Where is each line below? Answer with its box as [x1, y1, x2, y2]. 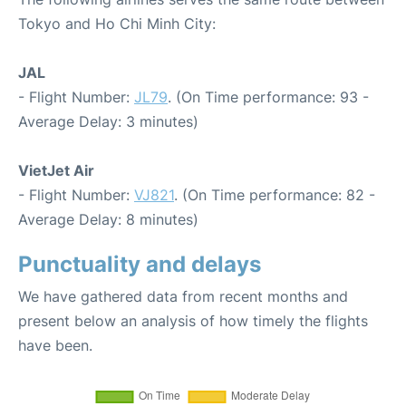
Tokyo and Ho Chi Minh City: [18, 14, 216, 34]
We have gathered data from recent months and [18, 287, 348, 306]
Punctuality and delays [18, 251, 261, 278]
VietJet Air [18, 161, 94, 180]
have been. [18, 336, 92, 355]
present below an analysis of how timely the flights [18, 312, 368, 331]
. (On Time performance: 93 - [168, 88, 369, 107]
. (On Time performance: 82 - [174, 186, 375, 205]
